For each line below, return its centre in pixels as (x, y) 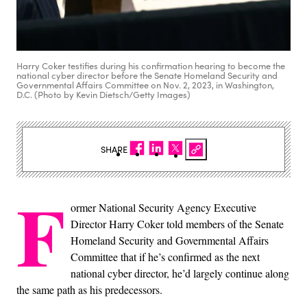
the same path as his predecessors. (89, 290)
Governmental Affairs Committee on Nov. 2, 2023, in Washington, (145, 85)
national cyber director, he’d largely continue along (180, 273)
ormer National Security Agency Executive (163, 208)
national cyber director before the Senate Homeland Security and (147, 76)
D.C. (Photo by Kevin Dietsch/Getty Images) (103, 95)
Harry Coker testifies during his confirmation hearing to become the (151, 66)
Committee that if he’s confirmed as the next (165, 257)
